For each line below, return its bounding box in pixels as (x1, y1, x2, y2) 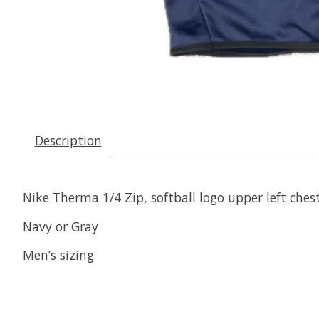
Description (34, 132, 102, 150)
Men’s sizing (23, 246, 94, 264)
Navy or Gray (23, 217, 98, 235)
